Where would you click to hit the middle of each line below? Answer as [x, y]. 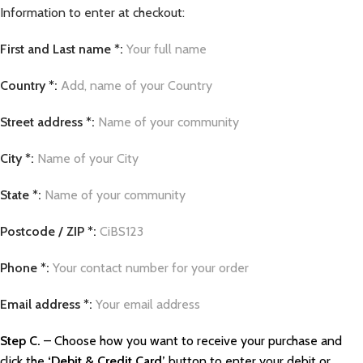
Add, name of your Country [135, 85]
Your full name [167, 49]
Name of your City [88, 158]
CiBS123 [120, 231]
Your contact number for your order [151, 268]
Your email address [148, 304]
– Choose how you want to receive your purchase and [191, 341]
